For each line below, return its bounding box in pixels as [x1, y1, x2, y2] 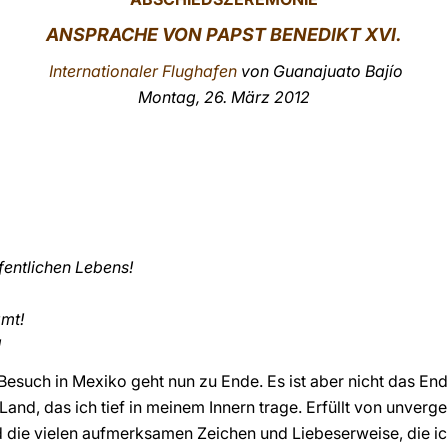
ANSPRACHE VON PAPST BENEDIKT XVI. [46, 24, 402, 45]
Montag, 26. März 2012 [138, 87, 310, 107]
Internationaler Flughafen [49, 61, 241, 81]
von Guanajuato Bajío [241, 61, 403, 81]
